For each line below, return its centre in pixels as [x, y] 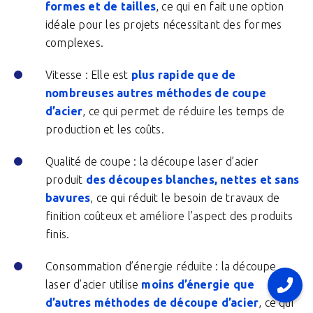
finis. [58, 234]
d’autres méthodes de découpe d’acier [152, 303]
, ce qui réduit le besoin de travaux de [185, 198]
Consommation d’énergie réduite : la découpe [161, 266]
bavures [68, 198]
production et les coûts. [105, 129]
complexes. [74, 43]
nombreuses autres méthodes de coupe [156, 93]
